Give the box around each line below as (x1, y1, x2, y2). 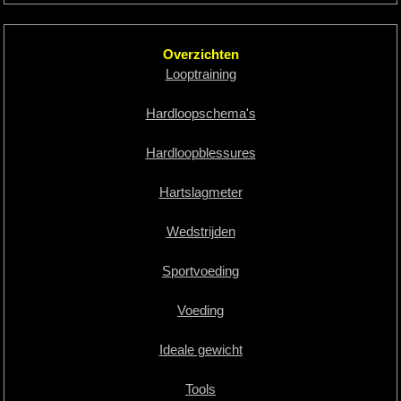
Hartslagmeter (158, 184, 243, 200)
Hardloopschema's (145, 106, 256, 122)
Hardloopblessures (145, 145, 256, 161)
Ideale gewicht (158, 342, 243, 358)
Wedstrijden (166, 224, 235, 240)
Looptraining (165, 66, 236, 82)
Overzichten (162, 47, 239, 63)
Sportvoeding (162, 263, 239, 279)
